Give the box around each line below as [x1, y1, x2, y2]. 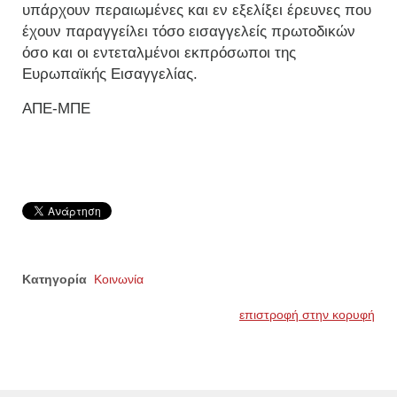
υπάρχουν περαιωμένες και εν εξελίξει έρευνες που [22, 2, 371, 19]
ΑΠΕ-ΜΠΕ [22, 100, 90, 118]
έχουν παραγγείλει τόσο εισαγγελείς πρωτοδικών [22, 23, 355, 41]
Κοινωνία [94, 272, 144, 287]
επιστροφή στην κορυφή [239, 307, 375, 323]
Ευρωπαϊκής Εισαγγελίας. [22, 66, 198, 83]
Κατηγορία [22, 272, 87, 287]
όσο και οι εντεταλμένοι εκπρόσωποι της [22, 44, 296, 62]
